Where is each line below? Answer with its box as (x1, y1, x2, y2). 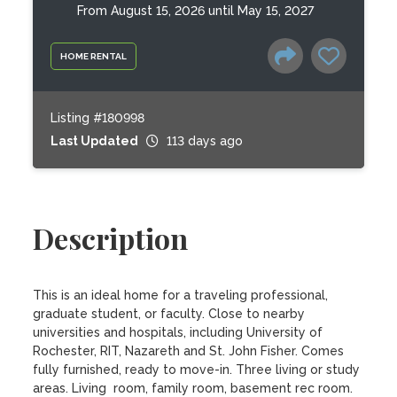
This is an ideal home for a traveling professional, (33, 288, 329, 302)
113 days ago (167, 134, 244, 148)
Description (33, 219, 189, 257)
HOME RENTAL (60, 51, 128, 61)
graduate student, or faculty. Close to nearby (33, 307, 306, 321)
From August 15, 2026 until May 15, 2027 (77, 4, 315, 18)
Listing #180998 (51, 111, 145, 125)
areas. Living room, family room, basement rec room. (33, 381, 354, 395)
